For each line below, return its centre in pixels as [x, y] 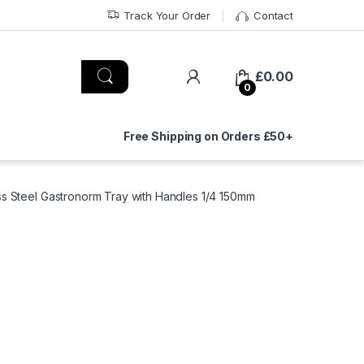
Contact [273, 15]
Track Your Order [167, 15]
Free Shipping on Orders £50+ [208, 136]
